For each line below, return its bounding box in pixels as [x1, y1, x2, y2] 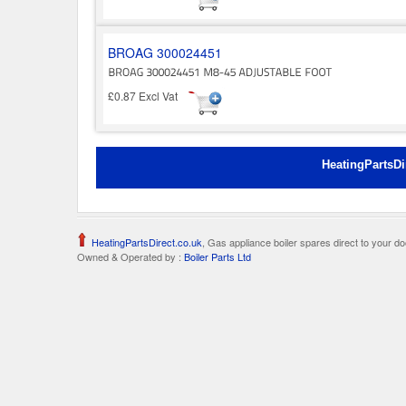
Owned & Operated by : [77, 249, 181, 265]
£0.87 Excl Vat [108, 88, 188, 104]
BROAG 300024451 [108, 43, 222, 63]
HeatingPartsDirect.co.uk [92, 235, 202, 250]
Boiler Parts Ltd [181, 249, 251, 265]
